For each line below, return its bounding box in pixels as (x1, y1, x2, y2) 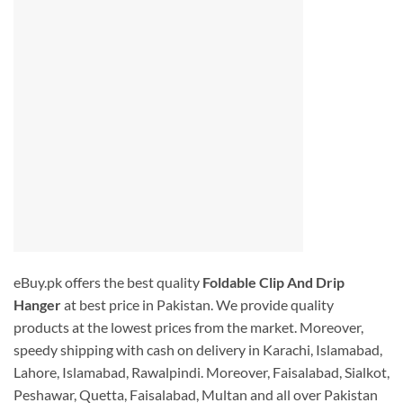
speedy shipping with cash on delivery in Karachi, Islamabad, (13, 340, 382, 358)
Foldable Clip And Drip (200, 273, 345, 291)
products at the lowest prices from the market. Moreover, (13, 318, 363, 336)
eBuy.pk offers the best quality (13, 273, 200, 291)
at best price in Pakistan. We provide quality (64, 295, 334, 313)
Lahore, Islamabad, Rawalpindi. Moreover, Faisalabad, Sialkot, (13, 363, 390, 381)
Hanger (13, 295, 64, 313)
